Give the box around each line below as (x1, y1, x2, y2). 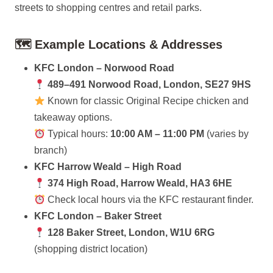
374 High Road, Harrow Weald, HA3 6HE (48, 178, 233, 188)
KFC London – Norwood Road (34, 63, 174, 73)
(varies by (204, 129, 249, 139)
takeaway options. (34, 112, 112, 122)
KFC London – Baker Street (34, 211, 161, 221)
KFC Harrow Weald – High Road (34, 161, 182, 172)
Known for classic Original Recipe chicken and (45, 96, 249, 106)
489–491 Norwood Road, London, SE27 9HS (48, 79, 252, 90)
